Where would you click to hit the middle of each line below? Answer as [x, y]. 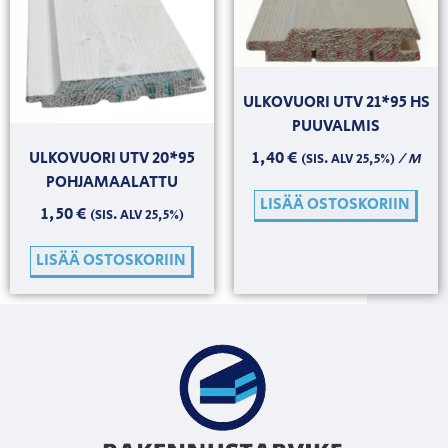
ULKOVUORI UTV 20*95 [112, 158]
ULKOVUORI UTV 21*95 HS [336, 103]
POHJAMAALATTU [112, 182]
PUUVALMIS [336, 127]
